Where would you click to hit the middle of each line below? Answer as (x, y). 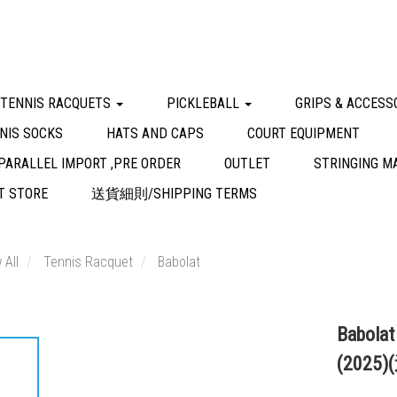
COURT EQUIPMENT (304, 133)
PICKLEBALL (205, 103)
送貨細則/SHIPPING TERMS (174, 194)
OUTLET (247, 163)
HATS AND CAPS (155, 133)
